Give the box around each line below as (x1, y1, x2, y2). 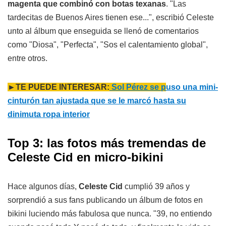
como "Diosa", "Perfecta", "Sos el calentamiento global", (8, 40, 208, 49)
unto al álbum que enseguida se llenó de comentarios (8, 26, 199, 35)
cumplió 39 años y (123, 182, 190, 191)
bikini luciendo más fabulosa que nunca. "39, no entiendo (8, 209, 212, 218)
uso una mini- (166, 82, 218, 91)
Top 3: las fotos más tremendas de (8, 136, 206, 150)
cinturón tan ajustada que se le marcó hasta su (8, 96, 186, 105)
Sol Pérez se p (109, 82, 166, 91)
